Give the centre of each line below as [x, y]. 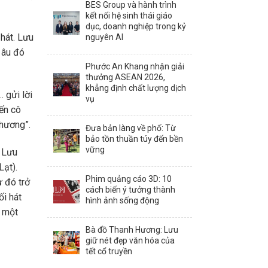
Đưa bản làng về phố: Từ [130, 128]
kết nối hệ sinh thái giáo [129, 15]
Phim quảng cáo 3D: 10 [128, 179]
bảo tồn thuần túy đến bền [134, 138]
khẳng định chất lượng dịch [135, 88]
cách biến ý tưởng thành [130, 189]
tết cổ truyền [109, 251]
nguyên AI [104, 37]
